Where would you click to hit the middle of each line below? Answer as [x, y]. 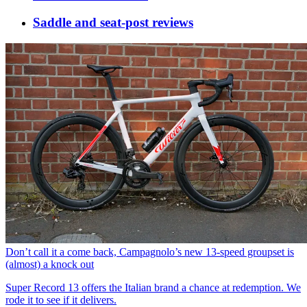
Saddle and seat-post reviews [113, 23]
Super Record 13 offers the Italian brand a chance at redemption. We [153, 287]
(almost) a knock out [50, 264]
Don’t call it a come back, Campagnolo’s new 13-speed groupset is [150, 251]
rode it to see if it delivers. [61, 299]
